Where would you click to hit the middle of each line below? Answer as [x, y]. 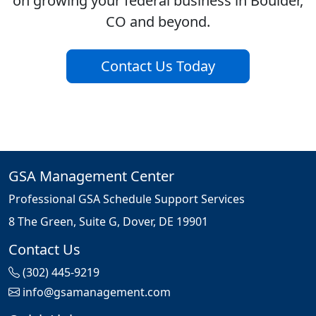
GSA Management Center [91, 176]
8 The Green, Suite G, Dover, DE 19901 [108, 222]
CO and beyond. [158, 22]
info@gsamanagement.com [97, 292]
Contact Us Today [158, 66]
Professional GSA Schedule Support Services [127, 199]
